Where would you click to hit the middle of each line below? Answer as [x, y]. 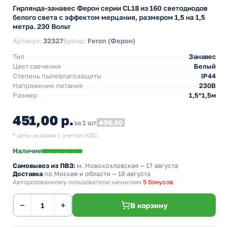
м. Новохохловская [108, 166]
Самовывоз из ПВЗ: [44, 166]
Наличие [27, 151]
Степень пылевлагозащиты [57, 76]
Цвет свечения [37, 66]
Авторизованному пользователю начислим [78, 182]
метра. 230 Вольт [42, 26]
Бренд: [75, 41]
